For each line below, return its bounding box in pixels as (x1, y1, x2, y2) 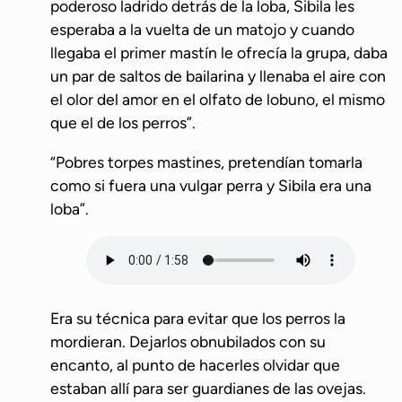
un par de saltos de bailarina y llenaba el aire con (50, 66, 386, 85)
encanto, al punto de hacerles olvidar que (50, 354, 340, 374)
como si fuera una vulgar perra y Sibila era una (50, 175, 371, 195)
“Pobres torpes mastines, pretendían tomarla (50, 152, 366, 171)
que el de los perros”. (50, 112, 199, 132)
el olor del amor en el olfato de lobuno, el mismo (50, 89, 385, 109)
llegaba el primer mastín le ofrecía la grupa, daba (50, 42, 388, 62)
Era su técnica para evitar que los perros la (50, 308, 345, 328)
